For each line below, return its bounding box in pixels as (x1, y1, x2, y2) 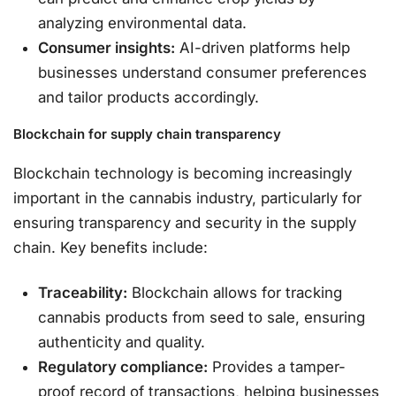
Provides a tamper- (208, 358, 346, 376)
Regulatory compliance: (38, 358, 209, 376)
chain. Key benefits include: (13, 238, 208, 256)
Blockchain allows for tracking (127, 284, 343, 301)
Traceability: (38, 284, 128, 301)
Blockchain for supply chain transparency (13, 125, 281, 142)
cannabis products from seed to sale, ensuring (38, 308, 366, 326)
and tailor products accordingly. (38, 88, 260, 107)
